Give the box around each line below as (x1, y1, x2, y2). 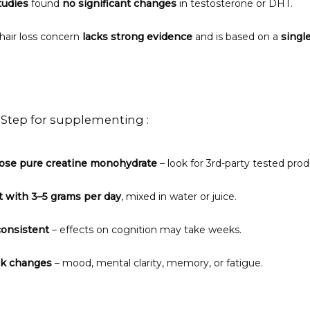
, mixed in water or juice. (121, 190, 237, 203)
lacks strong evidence (82, 30, 192, 43)
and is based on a (192, 30, 281, 43)
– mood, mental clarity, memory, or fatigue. (52, 256, 263, 269)
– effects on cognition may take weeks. (49, 223, 241, 236)
